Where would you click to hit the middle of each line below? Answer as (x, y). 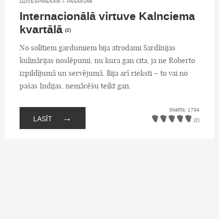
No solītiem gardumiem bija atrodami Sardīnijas (98, 47)
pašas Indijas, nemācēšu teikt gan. (75, 86)
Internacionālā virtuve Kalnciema (107, 16)
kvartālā (41, 30)
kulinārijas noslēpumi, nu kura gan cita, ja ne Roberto (107, 60)
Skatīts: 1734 (184, 110)
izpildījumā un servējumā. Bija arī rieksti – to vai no (104, 73)
